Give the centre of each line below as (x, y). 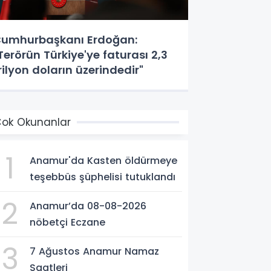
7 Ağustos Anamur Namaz (95, 251)
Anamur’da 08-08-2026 (88, 206)
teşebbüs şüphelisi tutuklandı (103, 177)
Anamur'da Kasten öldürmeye (104, 160)
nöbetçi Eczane (68, 222)
